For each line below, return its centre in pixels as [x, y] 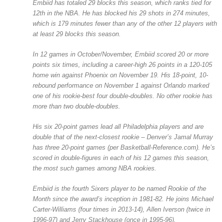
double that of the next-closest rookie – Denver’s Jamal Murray [123, 137]
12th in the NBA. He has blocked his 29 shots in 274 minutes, [121, 13]
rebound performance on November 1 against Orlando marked [121, 86]
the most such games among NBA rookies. [94, 168]
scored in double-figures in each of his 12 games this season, [121, 158]
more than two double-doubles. [76, 107]
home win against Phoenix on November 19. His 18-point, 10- [120, 75]
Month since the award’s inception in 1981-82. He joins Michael [123, 199]
